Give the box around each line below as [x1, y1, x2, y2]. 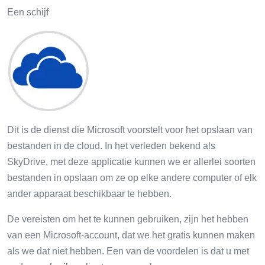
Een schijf [7, 7, 49, 17]
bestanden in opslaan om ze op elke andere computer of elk [7, 172, 257, 183]
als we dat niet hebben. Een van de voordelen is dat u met [7, 245, 249, 256]
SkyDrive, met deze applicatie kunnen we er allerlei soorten [7, 156, 256, 167]
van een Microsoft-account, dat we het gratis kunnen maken [7, 230, 255, 240]
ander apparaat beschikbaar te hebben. [7, 188, 172, 199]
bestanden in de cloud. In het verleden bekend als [7, 140, 215, 151]
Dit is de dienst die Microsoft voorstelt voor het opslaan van [7, 124, 253, 135]
